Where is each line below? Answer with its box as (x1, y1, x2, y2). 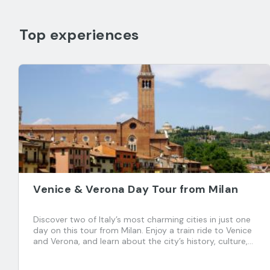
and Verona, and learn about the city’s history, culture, (33, 236, 248, 246)
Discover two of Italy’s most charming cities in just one (33, 214, 251, 225)
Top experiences (19, 25, 139, 44)
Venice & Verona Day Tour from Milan (33, 182, 239, 196)
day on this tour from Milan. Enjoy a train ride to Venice (33, 225, 252, 236)
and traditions (33, 246, 89, 257)
